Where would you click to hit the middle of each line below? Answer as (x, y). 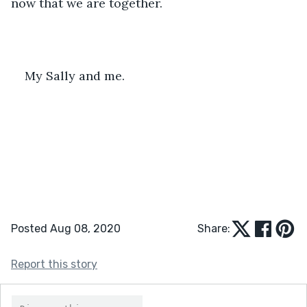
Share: (214, 228)
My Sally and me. (75, 75)
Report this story (54, 264)
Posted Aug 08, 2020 (66, 228)
